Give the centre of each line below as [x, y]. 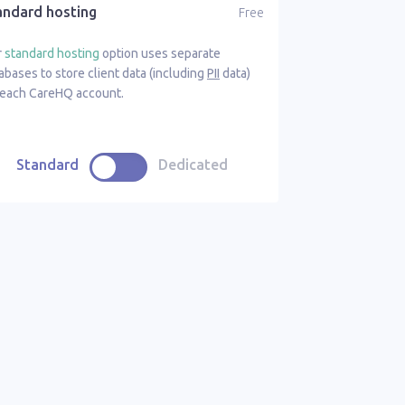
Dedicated [193, 164]
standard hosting [52, 54]
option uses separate [160, 54]
